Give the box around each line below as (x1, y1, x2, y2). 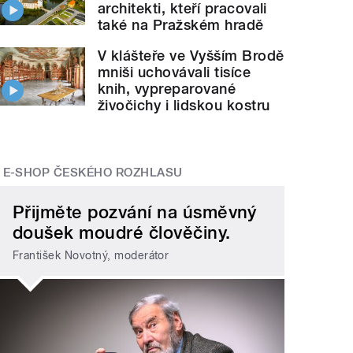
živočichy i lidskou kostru (98, 96, 270, 113)
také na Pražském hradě (98, 16, 264, 33)
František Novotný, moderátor (13, 248, 169, 262)
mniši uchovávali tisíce (98, 63, 251, 80)
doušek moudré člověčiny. (13, 222, 231, 243)
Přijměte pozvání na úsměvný (13, 202, 257, 223)
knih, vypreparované (98, 80, 236, 97)
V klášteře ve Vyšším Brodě (98, 46, 284, 64)
